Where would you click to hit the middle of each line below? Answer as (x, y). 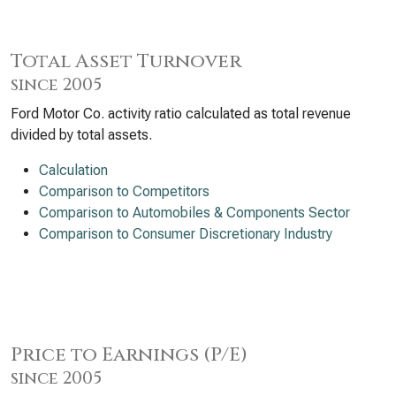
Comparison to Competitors (124, 191)
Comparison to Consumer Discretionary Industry (186, 234)
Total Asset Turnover (126, 61)
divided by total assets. (81, 135)
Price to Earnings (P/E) (129, 355)
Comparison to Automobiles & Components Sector (194, 213)
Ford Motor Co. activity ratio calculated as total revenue (181, 114)
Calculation (73, 170)
